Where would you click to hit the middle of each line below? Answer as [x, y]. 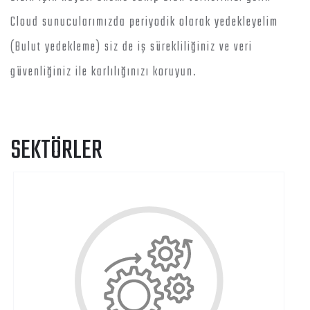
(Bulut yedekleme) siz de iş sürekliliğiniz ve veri [131, 47]
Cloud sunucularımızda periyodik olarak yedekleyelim [144, 22]
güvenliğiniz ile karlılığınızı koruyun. [103, 72]
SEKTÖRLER [56, 151]
